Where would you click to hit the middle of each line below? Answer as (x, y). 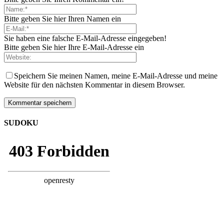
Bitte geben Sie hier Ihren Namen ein (62, 18)
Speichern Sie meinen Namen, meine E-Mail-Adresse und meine (116, 75)
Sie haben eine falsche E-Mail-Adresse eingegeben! (85, 38)
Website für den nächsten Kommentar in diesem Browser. (94, 84)
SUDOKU (21, 122)
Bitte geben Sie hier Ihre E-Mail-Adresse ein (74, 47)
